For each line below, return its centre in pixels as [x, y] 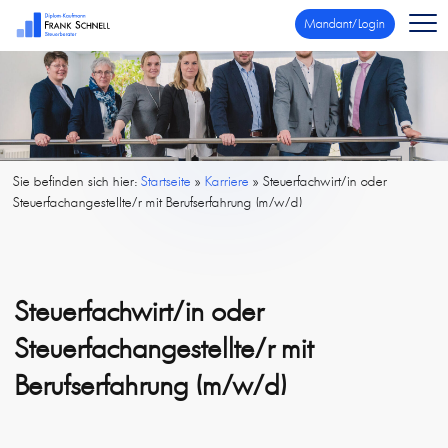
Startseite [166, 181]
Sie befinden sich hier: [77, 181]
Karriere [227, 181]
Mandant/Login [344, 23]
